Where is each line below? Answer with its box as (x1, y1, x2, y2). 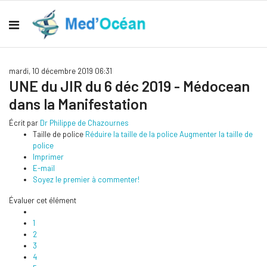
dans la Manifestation (9, 95, 147, 113)
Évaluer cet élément (9, 195, 76, 205)
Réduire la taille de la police (85, 129, 178, 139)
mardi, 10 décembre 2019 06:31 (9, 66, 112, 76)
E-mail (33, 163, 55, 173)
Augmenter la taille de (179, 129, 253, 139)
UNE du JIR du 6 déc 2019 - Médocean (9, 77, 250, 95)
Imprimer (33, 152, 64, 162)
